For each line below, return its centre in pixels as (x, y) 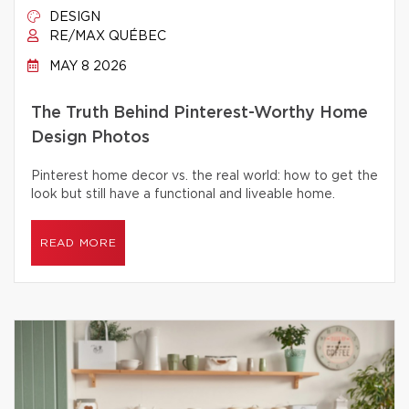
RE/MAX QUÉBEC (106, 37)
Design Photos (90, 138)
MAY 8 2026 (86, 67)
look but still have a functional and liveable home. (183, 194)
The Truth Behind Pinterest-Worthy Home (199, 113)
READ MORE (79, 243)
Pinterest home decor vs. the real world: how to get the (204, 176)
